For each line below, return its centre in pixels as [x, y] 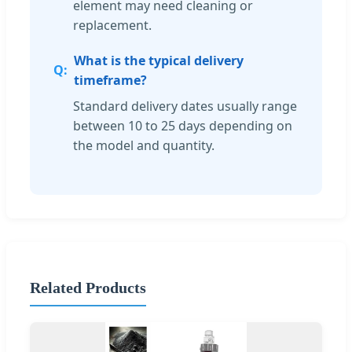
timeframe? [110, 80]
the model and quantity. [144, 145]
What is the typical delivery [159, 60]
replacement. [112, 25]
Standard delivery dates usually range [185, 106]
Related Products [88, 287]
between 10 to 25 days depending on [183, 125]
